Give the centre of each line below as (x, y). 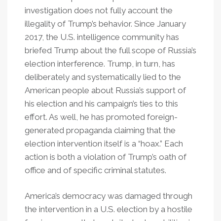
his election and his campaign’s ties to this (101, 104)
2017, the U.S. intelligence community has (102, 37)
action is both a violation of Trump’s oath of (106, 157)
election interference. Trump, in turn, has (100, 64)
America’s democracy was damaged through (109, 196)
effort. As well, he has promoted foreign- (101, 117)
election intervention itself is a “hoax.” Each (104, 144)
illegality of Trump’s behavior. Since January (105, 24)
